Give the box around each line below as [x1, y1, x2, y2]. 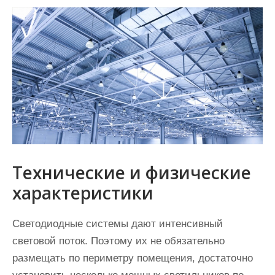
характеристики [12, 180, 153, 204]
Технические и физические [12, 160, 251, 184]
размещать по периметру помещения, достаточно [12, 252, 253, 264]
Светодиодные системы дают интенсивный [12, 217, 223, 230]
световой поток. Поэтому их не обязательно [12, 234, 225, 247]
